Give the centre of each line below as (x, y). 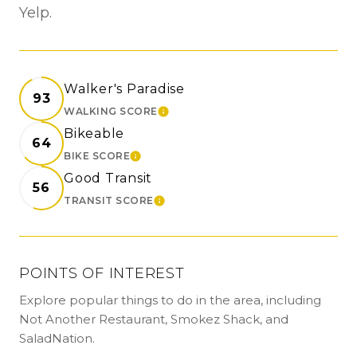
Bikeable (94, 134)
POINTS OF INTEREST (102, 274)
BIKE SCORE (97, 156)
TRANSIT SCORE (109, 201)
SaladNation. (57, 339)
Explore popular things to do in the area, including (170, 300)
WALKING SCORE (111, 112)
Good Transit (108, 178)
